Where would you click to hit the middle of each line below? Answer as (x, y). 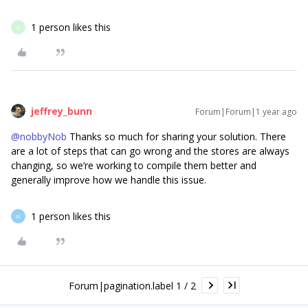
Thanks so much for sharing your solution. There (176, 137)
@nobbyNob (39, 137)
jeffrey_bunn (62, 111)
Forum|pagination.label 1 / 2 (132, 285)
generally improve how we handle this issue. (109, 180)
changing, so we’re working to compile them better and (134, 166)
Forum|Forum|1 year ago (246, 112)
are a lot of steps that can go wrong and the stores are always (150, 151)
